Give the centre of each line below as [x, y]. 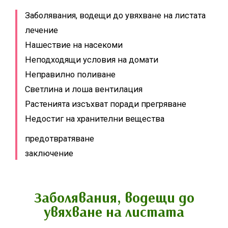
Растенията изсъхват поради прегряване [106, 104]
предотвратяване [60, 138]
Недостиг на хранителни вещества [95, 119]
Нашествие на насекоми [74, 45]
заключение [49, 153]
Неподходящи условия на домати [92, 60]
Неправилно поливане [70, 74]
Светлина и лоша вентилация [84, 89]
